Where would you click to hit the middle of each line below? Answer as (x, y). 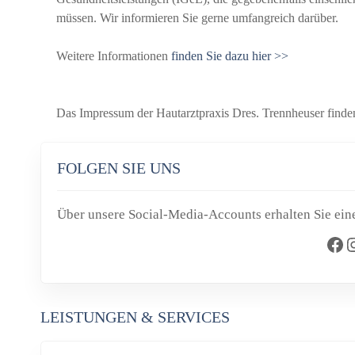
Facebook (329, 244)
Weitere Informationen (113, 55)
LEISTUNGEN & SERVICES (135, 317)
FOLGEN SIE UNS (118, 168)
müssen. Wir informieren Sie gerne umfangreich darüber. (197, 17)
